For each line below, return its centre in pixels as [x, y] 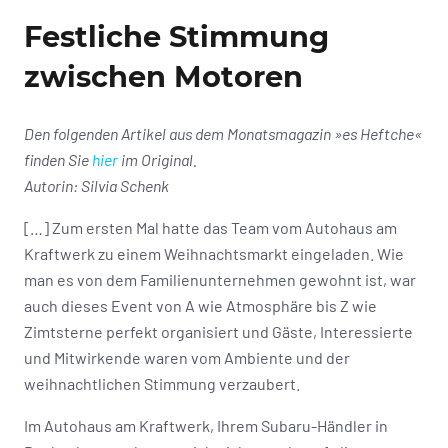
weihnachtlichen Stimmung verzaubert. [162, 383]
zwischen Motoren [163, 76]
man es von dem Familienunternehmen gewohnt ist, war [220, 279]
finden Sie [58, 159]
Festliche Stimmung [176, 36]
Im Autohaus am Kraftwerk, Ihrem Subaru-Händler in [206, 425]
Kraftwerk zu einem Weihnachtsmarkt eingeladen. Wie [214, 253]
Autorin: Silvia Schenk [96, 185]
